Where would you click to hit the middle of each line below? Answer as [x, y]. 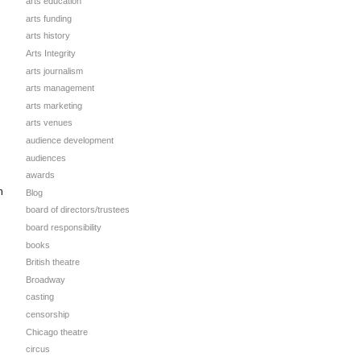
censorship [48, 314]
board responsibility [64, 227]
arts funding [49, 18]
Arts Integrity [51, 54]
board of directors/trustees [78, 210]
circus [38, 349]
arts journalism [54, 71]
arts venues [49, 123]
